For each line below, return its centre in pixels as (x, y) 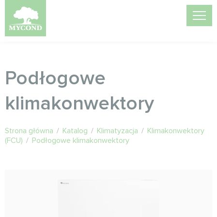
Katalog (75, 131)
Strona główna (29, 131)
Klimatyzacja (117, 131)
